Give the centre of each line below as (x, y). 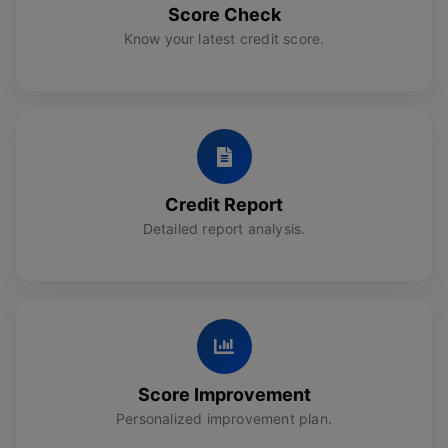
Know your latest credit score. (224, 39)
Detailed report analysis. (224, 229)
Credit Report (224, 205)
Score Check (224, 15)
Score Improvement (224, 395)
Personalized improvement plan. (224, 419)
